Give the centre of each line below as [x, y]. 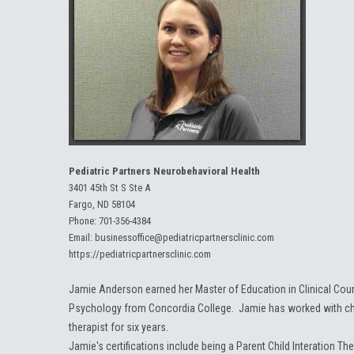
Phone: [84, 221]
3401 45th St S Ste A [109, 188]
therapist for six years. [119, 327]
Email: [82, 237]
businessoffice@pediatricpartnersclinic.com [185, 237]
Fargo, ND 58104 [102, 204]
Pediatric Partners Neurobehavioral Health [164, 171]
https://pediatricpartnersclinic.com [140, 254]
